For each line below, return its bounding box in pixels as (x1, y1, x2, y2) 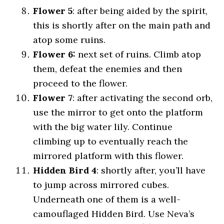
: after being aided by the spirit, (72, 5, 208, 16)
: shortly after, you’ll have (96, 164, 206, 176)
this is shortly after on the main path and (33, 19, 211, 31)
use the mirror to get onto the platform (33, 106, 203, 118)
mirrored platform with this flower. (33, 150, 184, 161)
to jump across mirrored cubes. (33, 179, 169, 190)
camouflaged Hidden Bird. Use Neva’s (33, 208, 195, 219)
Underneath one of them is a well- (33, 193, 181, 205)
